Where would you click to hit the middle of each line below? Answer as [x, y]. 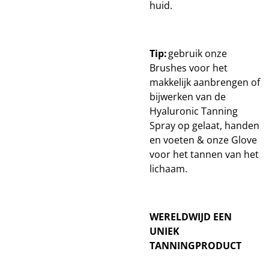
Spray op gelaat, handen [204, 125]
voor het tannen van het [204, 154]
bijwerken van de [188, 97]
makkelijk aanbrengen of [205, 82]
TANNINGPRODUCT [195, 246]
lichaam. [168, 169]
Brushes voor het [189, 68]
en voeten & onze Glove [203, 140]
